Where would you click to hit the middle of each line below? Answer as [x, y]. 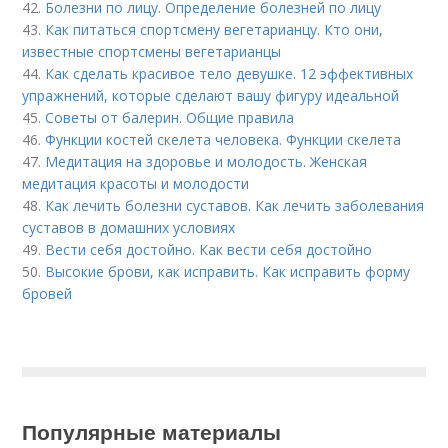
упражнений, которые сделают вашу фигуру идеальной [211, 95]
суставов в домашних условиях [129, 227]
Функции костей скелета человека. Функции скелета [223, 139]
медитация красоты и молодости [136, 183]
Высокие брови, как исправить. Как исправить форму [228, 271]
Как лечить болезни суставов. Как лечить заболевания [235, 205]
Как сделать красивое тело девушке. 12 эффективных [229, 73]
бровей [47, 293]
